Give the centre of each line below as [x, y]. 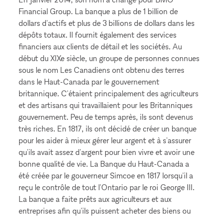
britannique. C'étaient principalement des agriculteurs [109, 93]
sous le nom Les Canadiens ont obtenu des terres [102, 70]
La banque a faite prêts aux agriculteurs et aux [95, 199]
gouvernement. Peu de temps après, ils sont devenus [106, 117]
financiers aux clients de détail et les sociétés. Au [100, 46]
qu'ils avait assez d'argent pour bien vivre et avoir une [107, 152]
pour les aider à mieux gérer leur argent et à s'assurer [105, 140]
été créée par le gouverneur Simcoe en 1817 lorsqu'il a [106, 175]
